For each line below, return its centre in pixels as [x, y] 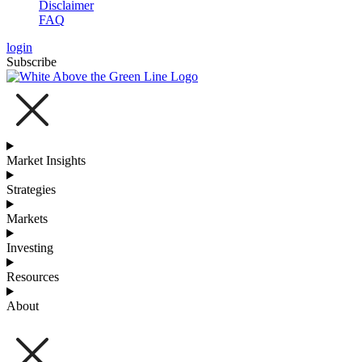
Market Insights [46, 160]
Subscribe [32, 62]
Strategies [31, 189]
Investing [30, 248]
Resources [33, 277]
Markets [27, 219]
